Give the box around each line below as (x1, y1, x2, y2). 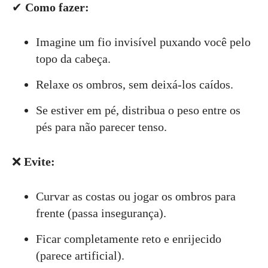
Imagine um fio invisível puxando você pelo (36, 35, 251, 48)
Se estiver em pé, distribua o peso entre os (36, 103, 240, 117)
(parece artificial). (36, 248, 124, 262)
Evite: (24, 154, 55, 168)
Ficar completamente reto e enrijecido (36, 232, 221, 245)
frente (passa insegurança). (36, 206, 166, 220)
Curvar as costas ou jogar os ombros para (36, 189, 236, 203)
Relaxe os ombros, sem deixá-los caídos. (36, 77, 233, 91)
